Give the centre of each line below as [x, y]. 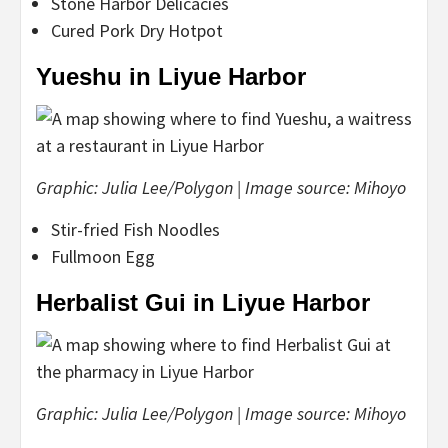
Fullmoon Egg [103, 256]
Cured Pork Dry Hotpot [137, 30]
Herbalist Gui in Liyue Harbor [203, 302]
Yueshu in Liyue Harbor [171, 76]
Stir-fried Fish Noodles [135, 229]
